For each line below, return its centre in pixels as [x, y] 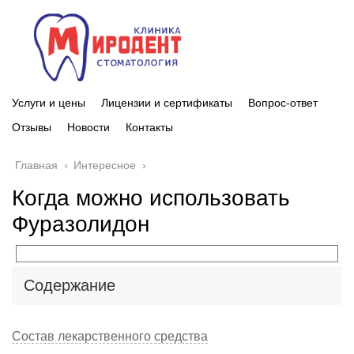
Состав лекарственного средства [110, 336]
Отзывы [32, 127]
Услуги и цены [49, 102]
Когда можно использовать [151, 198]
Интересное [105, 165]
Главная [36, 165]
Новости [88, 127]
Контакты [149, 127]
